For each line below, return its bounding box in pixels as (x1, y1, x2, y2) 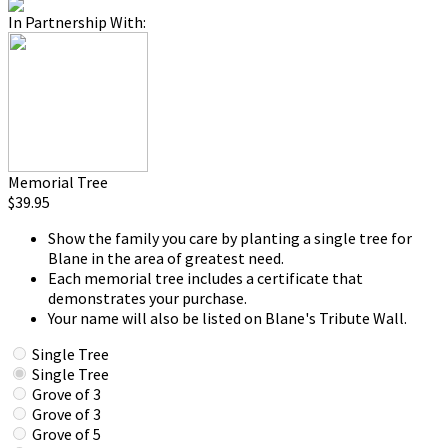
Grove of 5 (32, 424, 101, 444)
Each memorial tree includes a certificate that (48, 268, 363, 288)
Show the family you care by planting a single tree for (48, 228, 412, 248)
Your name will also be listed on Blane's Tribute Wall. (48, 308, 407, 328)
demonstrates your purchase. (48, 288, 247, 308)
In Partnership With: (8, 12, 146, 32)
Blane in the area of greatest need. (48, 248, 284, 268)
